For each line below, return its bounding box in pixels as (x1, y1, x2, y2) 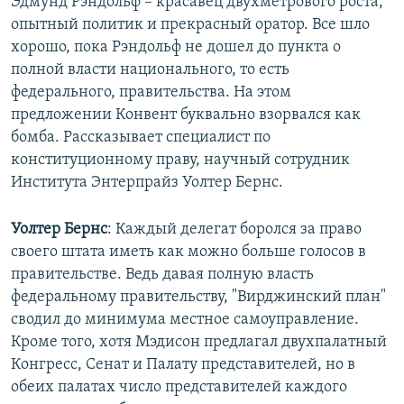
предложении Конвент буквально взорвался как (11, 106, 361, 124)
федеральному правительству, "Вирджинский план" (11, 289, 386, 307)
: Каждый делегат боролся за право (107, 221, 362, 239)
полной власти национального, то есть (11, 61, 289, 79)
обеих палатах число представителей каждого (11, 379, 347, 397)
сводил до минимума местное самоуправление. (11, 311, 359, 329)
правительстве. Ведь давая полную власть (11, 266, 314, 284)
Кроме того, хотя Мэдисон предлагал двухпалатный (11, 334, 387, 352)
